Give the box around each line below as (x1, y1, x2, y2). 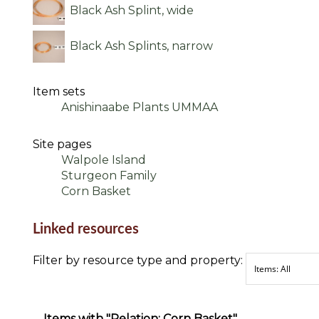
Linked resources (32, 221, 139, 236)
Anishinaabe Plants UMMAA (61, 100, 218, 114)
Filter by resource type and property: (32, 253, 246, 267)
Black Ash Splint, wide (70, 4, 194, 18)
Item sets (32, 84, 85, 98)
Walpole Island (61, 152, 146, 167)
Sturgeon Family (61, 168, 157, 182)
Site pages (32, 137, 91, 151)
